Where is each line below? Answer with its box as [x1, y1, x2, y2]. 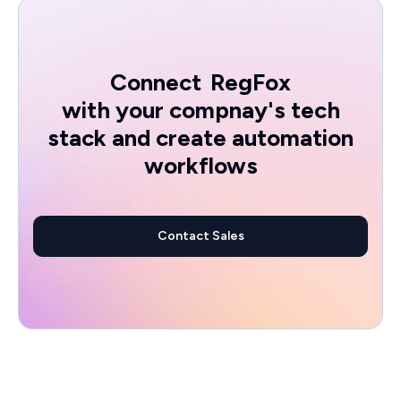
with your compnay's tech [61, 96, 340, 125]
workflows [143, 151, 258, 181]
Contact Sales [157, 228, 244, 244]
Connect [110, 68, 201, 98]
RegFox [210, 68, 291, 98]
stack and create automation [47, 124, 354, 153]
